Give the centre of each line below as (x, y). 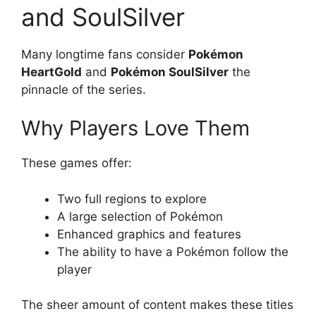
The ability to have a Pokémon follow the (173, 251)
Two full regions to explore (132, 199)
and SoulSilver (103, 17)
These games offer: (77, 163)
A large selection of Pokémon (140, 216)
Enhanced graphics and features (149, 234)
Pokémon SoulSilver (170, 72)
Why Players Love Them (135, 128)
